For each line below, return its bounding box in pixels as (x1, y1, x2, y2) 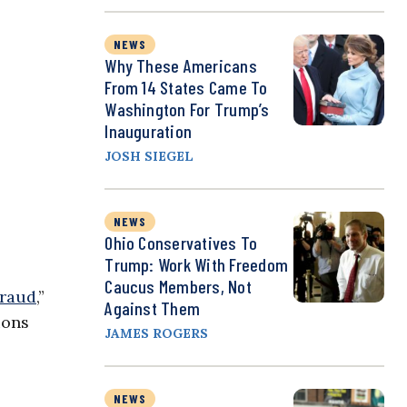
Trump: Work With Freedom (104, 253, 289, 276)
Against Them (104, 297, 201, 320)
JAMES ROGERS (104, 325, 209, 342)
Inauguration (104, 120, 193, 143)
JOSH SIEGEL (104, 148, 194, 165)
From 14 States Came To (104, 76, 268, 99)
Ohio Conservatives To (104, 232, 258, 254)
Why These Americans (104, 55, 257, 77)
